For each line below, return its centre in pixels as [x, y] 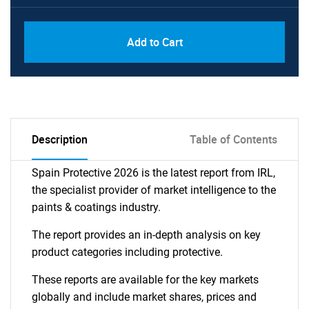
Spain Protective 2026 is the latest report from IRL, [153, 173]
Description [60, 139]
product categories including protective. [127, 252]
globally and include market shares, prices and [144, 297]
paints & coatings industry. [96, 207]
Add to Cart [154, 42]
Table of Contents [233, 139]
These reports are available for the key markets [145, 280]
